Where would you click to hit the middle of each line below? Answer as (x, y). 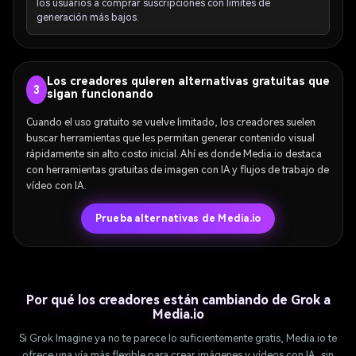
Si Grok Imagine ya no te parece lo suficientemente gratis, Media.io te (178, 339)
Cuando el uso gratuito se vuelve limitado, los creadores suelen (171, 122)
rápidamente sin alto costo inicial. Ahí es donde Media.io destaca (174, 154)
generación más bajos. (88, 17)
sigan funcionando (100, 93)
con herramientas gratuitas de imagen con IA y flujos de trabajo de (178, 170)
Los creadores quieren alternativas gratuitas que (188, 81)
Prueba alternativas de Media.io (178, 219)
